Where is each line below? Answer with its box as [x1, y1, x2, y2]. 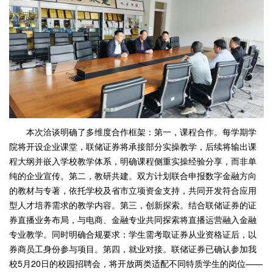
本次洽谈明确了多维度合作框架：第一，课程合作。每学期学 [26, 126, 257, 138]
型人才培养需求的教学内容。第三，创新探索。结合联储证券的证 [9, 199, 257, 211]
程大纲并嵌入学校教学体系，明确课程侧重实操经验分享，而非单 [9, 155, 257, 168]
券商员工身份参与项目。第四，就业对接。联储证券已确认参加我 [9, 243, 257, 255]
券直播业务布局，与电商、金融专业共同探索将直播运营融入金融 [9, 213, 257, 226]
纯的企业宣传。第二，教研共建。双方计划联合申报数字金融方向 [9, 169, 257, 182]
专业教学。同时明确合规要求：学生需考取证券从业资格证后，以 [9, 228, 257, 241]
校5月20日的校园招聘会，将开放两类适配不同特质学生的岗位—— [9, 257, 263, 270]
